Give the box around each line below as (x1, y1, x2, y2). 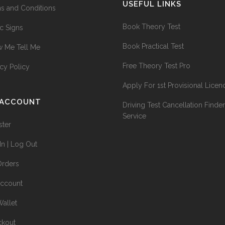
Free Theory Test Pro (123, 61, 190, 70)
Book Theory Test (123, 22, 180, 31)
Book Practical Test (123, 42, 184, 50)
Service (123, 111, 146, 120)
